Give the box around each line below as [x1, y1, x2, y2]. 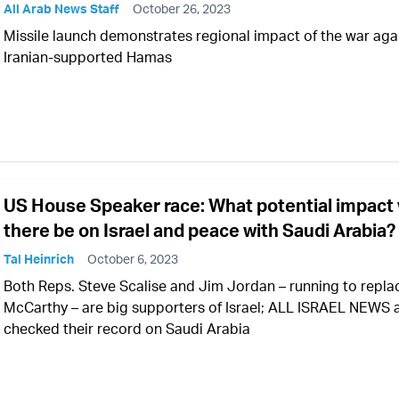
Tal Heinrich [4, 251, 74, 267]
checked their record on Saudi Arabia [4, 320, 250, 338]
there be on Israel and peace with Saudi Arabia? [4, 219, 395, 242]
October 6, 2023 [87, 251, 178, 267]
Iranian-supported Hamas [4, 48, 172, 67]
